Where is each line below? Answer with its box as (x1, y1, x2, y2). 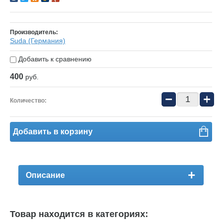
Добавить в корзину (13, 127, 93, 136)
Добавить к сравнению (16, 55, 92, 63)
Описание (26, 171, 65, 180)
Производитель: (10, 29, 58, 36)
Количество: (10, 97, 47, 105)
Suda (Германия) (10, 37, 65, 45)
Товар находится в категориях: (10, 209, 148, 220)
